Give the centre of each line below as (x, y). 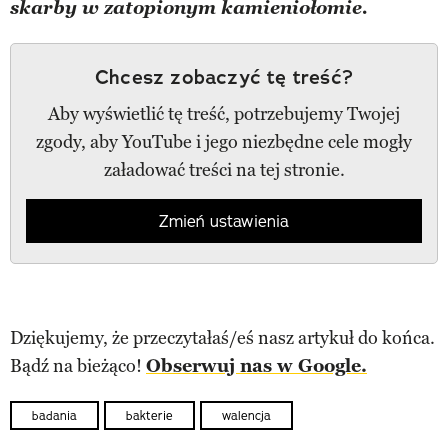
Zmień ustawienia (224, 220)
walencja (246, 415)
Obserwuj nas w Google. (256, 365)
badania (54, 415)
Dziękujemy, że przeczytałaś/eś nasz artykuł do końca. (222, 337)
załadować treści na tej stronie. (224, 169)
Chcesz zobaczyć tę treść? (224, 76)
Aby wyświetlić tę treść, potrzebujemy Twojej (224, 113)
